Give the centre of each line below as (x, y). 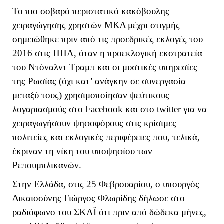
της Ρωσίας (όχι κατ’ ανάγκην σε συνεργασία (99, 81)
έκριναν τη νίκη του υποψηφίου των (82, 151)
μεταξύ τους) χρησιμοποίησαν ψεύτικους (91, 95)
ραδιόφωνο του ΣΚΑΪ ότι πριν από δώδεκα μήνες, (109, 212)
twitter (169, 109)
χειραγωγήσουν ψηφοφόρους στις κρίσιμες (94, 123)
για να (194, 109)
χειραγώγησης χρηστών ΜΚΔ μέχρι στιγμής (96, 25)
